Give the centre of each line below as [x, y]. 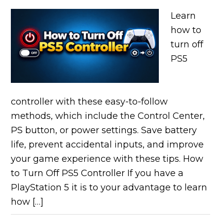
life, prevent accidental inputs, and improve [108, 145]
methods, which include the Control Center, [108, 116]
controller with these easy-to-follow [90, 102]
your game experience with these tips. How [107, 159]
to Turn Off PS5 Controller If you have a [97, 173]
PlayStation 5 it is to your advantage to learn [109, 187]
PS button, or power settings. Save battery [104, 130]
